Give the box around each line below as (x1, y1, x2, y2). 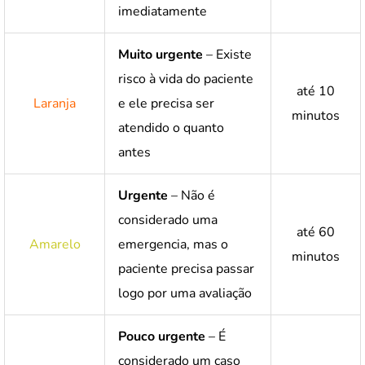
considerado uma (118, 210, 218, 229)
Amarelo (29, 235, 81, 253)
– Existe (203, 45, 252, 64)
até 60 (297, 222, 335, 241)
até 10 (297, 81, 335, 100)
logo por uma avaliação (118, 284, 252, 302)
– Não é (168, 186, 215, 204)
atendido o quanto (118, 118, 224, 137)
